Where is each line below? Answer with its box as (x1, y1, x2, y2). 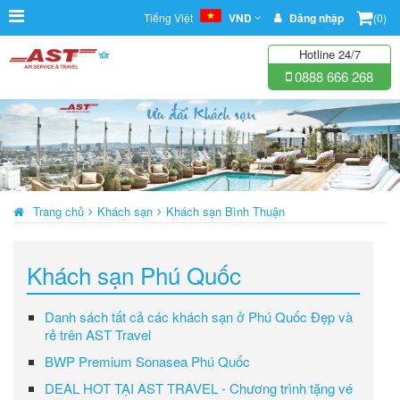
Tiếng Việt (144, 10, 196, 25)
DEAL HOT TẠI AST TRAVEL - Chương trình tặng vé (45, 378, 353, 397)
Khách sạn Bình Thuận (166, 202, 285, 220)
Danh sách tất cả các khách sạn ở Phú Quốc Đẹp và (45, 306, 353, 326)
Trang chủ (33, 202, 84, 220)
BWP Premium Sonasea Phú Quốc (45, 351, 250, 371)
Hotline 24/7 (298, 46, 361, 62)
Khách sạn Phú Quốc (27, 257, 241, 291)
